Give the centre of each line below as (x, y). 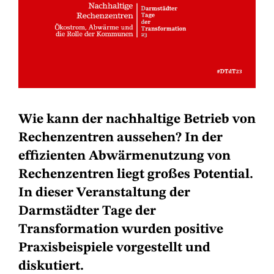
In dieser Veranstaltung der (104, 192)
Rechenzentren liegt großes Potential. (136, 174)
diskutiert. (53, 266)
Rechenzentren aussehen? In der (120, 137)
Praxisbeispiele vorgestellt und (114, 247)
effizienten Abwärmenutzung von (124, 156)
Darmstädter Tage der (87, 211)
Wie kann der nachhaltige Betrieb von (137, 119)
